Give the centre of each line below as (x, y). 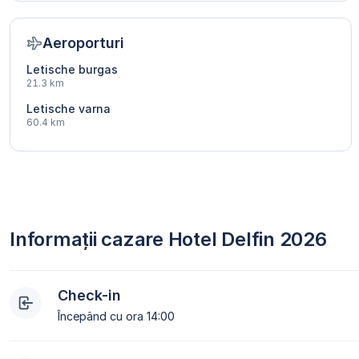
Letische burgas (72, 70)
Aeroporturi (83, 43)
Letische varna (69, 109)
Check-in (89, 296)
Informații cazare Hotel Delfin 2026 (168, 240)
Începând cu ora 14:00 (116, 317)
